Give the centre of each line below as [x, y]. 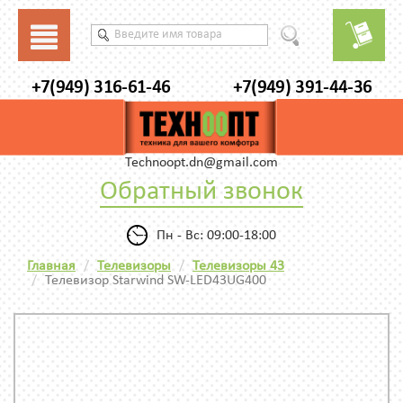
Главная [51, 267]
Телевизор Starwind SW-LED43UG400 [156, 281]
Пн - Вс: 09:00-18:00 [216, 236]
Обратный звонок [201, 193]
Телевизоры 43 [238, 267]
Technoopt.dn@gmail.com [201, 163]
